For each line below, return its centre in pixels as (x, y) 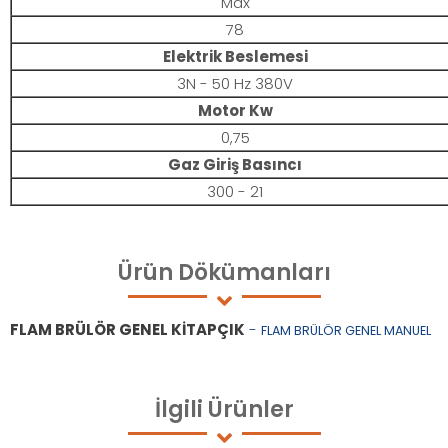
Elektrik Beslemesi (235, 57)
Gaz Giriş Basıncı (235, 165)
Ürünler (248, 410)
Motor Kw (235, 111)
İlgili (178, 410)
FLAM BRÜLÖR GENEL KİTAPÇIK (127, 330)
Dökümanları (251, 273)
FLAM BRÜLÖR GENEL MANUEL (346, 331)
